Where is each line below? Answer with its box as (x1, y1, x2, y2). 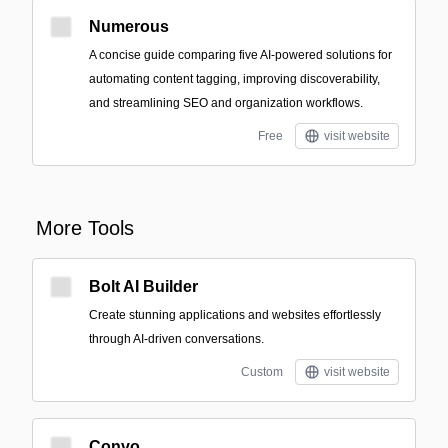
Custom (241, 365, 283, 379)
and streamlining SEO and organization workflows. (89, 96, 363, 110)
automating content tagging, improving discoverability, (89, 72, 380, 86)
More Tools (36, 217, 134, 239)
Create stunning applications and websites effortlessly (89, 308, 381, 322)
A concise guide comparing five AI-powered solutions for (89, 48, 392, 62)
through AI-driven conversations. (89, 332, 264, 346)
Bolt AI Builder (89, 278, 198, 295)
